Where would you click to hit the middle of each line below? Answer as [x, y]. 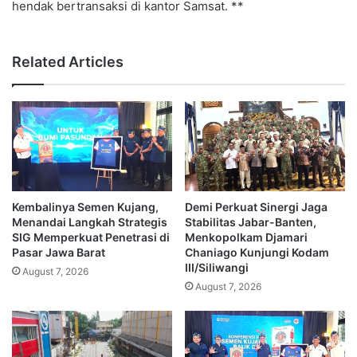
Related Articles [68, 61]
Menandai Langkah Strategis [90, 222]
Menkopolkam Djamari [246, 237]
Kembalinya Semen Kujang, [85, 207]
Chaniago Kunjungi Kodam [257, 253]
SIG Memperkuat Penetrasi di [91, 237]
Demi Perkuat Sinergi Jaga [256, 207]
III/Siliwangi [217, 268]
